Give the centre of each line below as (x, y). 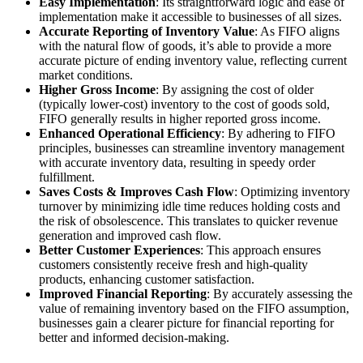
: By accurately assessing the (280, 294)
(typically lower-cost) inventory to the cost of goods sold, (184, 105)
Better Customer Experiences (120, 250)
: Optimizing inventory (292, 192)
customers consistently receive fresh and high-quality (173, 265)
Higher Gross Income (97, 90)
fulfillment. (67, 177)
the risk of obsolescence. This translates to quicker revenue (188, 221)
